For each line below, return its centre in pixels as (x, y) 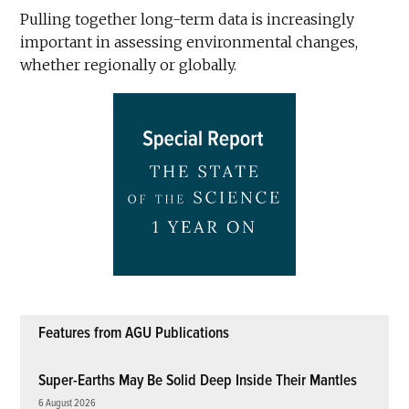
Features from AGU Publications (134, 332)
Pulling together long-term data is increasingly (188, 19)
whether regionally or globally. (129, 64)
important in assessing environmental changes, (189, 42)
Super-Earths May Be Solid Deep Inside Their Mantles (198, 380)
